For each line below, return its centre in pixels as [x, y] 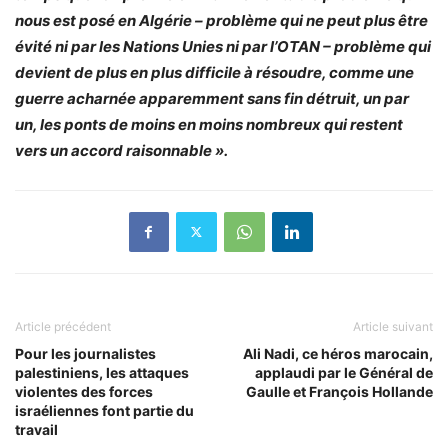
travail [36, 429]
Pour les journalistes [85, 353]
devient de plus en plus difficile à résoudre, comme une [214, 72]
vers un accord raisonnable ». [121, 150]
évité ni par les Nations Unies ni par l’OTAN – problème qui [223, 46]
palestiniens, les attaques [102, 372]
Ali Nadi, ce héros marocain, [338, 353]
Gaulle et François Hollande [339, 391]
